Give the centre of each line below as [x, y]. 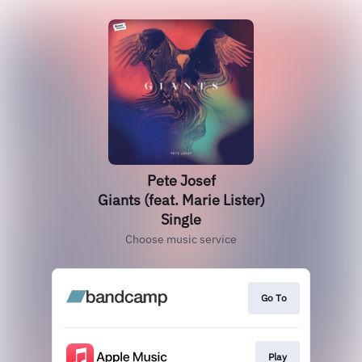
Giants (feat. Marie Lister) [181, 200]
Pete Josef [181, 181]
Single [181, 219]
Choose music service [181, 239]
